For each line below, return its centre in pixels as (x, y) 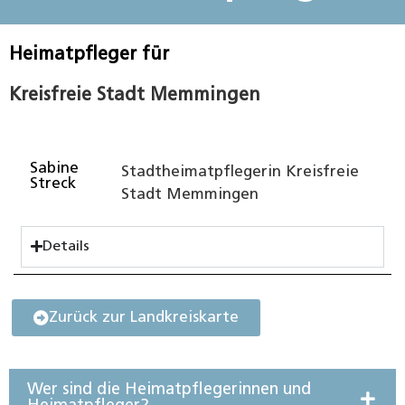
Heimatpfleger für (89, 56)
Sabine (55, 169)
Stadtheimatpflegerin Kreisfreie (240, 173)
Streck (53, 184)
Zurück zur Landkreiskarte (144, 317)
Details (66, 246)
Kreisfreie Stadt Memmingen (135, 95)
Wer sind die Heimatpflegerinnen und (169, 390)
